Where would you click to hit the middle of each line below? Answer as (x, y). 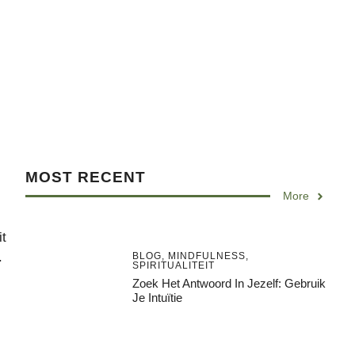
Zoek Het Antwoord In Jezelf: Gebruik (229, 283)
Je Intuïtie (157, 297)
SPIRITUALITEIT (173, 265)
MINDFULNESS (206, 256)
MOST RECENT (86, 177)
